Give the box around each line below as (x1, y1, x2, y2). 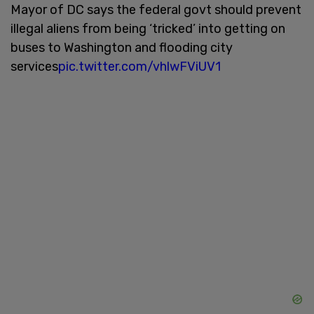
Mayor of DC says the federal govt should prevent (11, 1, 301, 18)
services (11, 58, 58, 74)
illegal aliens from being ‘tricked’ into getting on (11, 20, 285, 36)
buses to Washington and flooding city (11, 39, 233, 55)
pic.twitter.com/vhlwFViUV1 (58, 58, 221, 74)
